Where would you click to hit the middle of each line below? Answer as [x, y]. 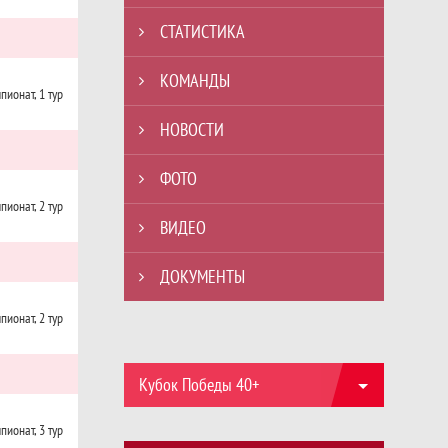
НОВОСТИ [192, 129]
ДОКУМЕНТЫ [202, 276]
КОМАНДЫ [195, 80]
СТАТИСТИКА [202, 31]
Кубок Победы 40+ [199, 384]
